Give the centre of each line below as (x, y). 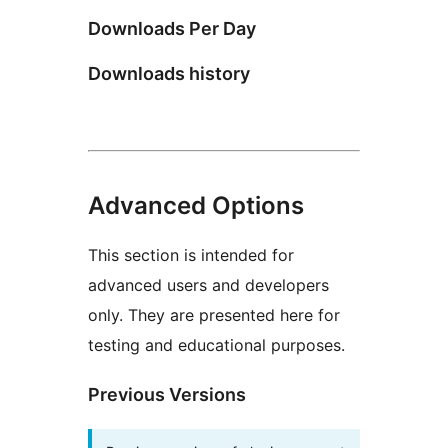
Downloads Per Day (172, 28)
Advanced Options (196, 205)
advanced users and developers (208, 284)
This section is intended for (191, 254)
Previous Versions (167, 394)
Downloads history (169, 73)
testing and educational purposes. (216, 344)
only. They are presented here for (214, 314)
